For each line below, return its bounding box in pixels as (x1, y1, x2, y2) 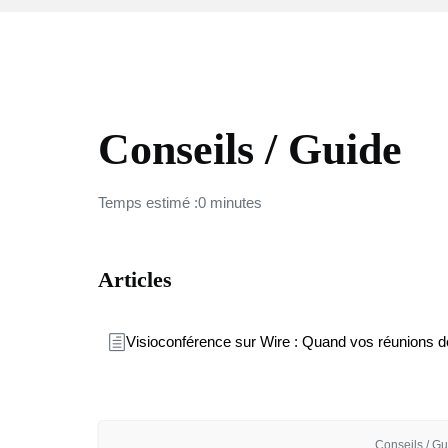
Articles (98, 267, 172, 292)
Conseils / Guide (98, 125, 402, 174)
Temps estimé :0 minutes (98, 194, 262, 211)
